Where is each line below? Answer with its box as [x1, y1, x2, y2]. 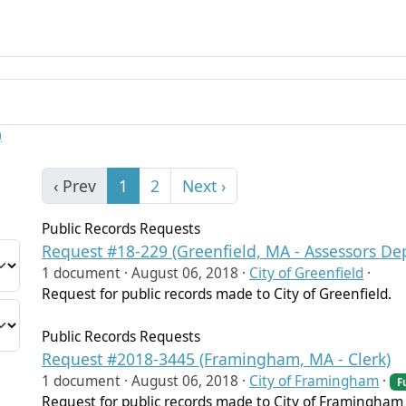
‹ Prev [53, 174, 96, 197]
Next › [182, 174, 226, 197]
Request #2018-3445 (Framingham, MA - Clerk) [42, 347, 391, 370]
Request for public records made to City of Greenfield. [42, 284, 391, 304]
